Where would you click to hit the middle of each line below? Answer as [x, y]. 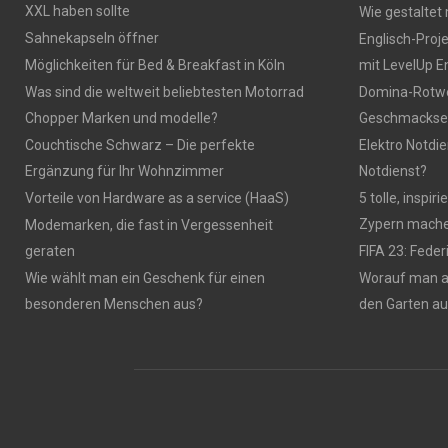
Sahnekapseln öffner [92, 37]
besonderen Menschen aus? [114, 303]
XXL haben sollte [77, 10]
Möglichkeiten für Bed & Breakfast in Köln [155, 64]
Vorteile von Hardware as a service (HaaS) [157, 197]
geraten [50, 250]
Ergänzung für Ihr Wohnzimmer [124, 170]
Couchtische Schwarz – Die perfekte [140, 144]
